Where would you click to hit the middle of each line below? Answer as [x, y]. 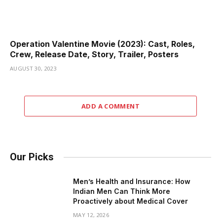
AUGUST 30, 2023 [33, 69]
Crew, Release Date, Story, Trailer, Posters [94, 55]
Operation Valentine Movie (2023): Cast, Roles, [102, 44]
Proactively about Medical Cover [130, 201]
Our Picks [32, 157]
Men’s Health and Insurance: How [132, 182]
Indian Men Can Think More [122, 191]
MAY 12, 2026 [91, 215]
